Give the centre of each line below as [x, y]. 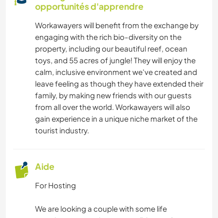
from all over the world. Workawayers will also [113, 107]
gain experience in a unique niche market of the [116, 119]
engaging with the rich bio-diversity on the [108, 37]
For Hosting [55, 185]
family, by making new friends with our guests [113, 95]
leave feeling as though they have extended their [119, 84]
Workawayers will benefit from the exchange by [117, 25]
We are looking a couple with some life [101, 209]
